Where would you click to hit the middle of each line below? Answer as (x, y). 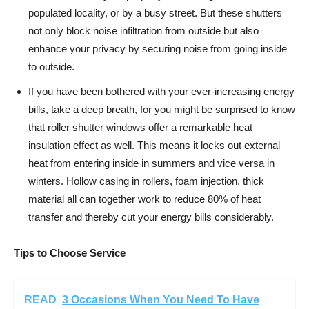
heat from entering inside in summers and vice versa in (151, 163)
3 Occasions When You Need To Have (161, 299)
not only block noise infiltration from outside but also (143, 30)
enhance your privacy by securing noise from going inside (158, 48)
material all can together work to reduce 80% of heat (144, 199)
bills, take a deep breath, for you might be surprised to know (162, 109)
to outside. (51, 66)
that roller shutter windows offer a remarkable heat (140, 127)
